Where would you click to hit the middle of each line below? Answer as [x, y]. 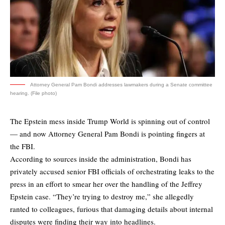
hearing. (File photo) [33, 93]
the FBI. [23, 146]
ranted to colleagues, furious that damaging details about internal [111, 209]
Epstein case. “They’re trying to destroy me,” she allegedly [102, 197]
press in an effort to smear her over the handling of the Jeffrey [106, 184]
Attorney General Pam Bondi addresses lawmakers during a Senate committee [121, 85]
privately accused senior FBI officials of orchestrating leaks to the [112, 172]
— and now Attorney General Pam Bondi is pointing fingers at [107, 134]
